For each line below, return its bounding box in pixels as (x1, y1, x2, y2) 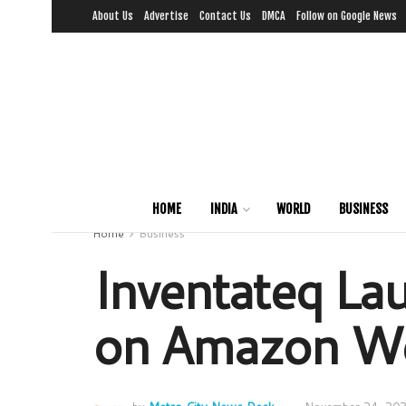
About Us (92, 9, 133, 23)
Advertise (144, 9, 188, 23)
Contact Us (199, 9, 251, 23)
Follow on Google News (296, 9, 397, 23)
